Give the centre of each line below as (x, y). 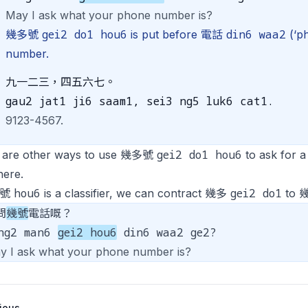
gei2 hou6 (87, 232)
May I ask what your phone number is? (109, 15)
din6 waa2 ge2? (167, 232)
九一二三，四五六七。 (60, 82)
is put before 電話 (177, 34)
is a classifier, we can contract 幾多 (135, 193)
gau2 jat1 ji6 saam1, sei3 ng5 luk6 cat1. (140, 101)
